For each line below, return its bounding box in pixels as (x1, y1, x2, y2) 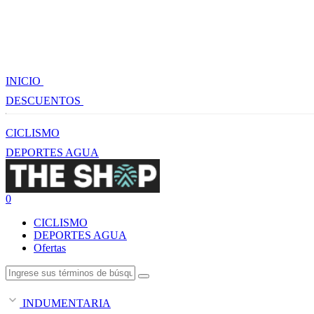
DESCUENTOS (6, 95, 83, 107)
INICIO (6, 75, 43, 88)
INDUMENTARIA (20, 296, 111, 309)
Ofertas (34, 241, 66, 254)
